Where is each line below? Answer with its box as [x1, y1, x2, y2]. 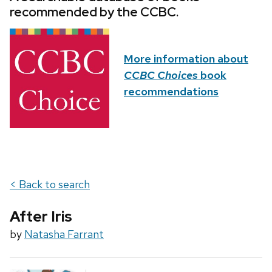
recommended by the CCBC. [10, 4, 178, 21]
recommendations [124, 84, 219, 99]
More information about [124, 52, 248, 66]
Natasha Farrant [24, 227, 104, 242]
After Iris [10, 207, 72, 226]
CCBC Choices [124, 68, 198, 83]
